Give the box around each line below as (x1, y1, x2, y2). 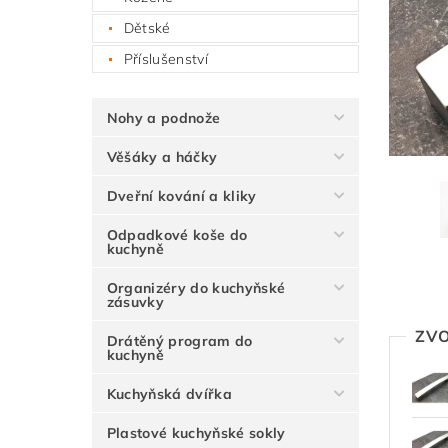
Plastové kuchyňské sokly (106, 424, 286, 443)
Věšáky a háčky (106, 148, 218, 167)
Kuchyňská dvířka (106, 385, 232, 404)
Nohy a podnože (106, 109, 221, 128)
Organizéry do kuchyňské (106, 279, 286, 298)
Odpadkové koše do (106, 226, 248, 245)
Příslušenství (123, 49, 208, 68)
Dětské (123, 18, 171, 37)
